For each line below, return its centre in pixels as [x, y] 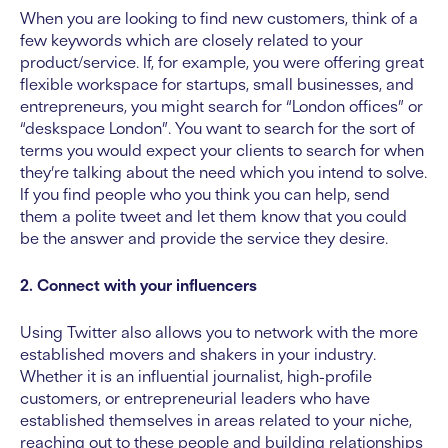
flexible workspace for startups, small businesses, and [217, 84]
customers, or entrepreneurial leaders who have [195, 398]
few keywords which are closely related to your [191, 40]
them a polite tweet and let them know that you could [213, 216]
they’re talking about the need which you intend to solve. [223, 172]
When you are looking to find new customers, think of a [219, 18]
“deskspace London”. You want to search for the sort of [217, 128]
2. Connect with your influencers [138, 285]
